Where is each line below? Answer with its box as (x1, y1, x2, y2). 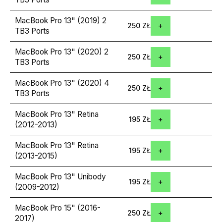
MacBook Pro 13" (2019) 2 (15, 15, 107, 25)
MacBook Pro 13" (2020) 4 (15, 78, 110, 88)
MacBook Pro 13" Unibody (15, 171, 106, 181)
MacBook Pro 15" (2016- (15, 203, 101, 213)
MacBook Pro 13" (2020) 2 (15, 47, 109, 56)
